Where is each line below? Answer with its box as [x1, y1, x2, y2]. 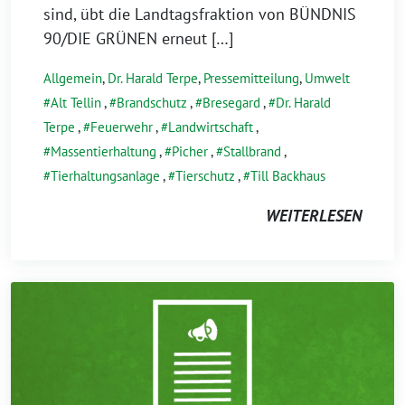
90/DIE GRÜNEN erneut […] [43, 27, 233, 49]
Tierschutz [175, 166, 235, 184]
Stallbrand [223, 142, 281, 160]
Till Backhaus [250, 166, 325, 184]
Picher [172, 142, 208, 160]
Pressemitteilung [203, 69, 299, 87]
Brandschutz [117, 93, 187, 111]
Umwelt [305, 69, 350, 87]
